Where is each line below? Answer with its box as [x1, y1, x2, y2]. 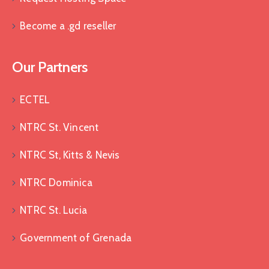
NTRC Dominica [20, 177, 92, 189]
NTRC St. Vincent [20, 121, 99, 134]
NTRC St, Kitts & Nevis [20, 149, 120, 162]
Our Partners [12, 58, 88, 76]
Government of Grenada [20, 232, 132, 244]
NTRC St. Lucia [20, 204, 88, 217]
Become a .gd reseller [20, 20, 116, 32]
